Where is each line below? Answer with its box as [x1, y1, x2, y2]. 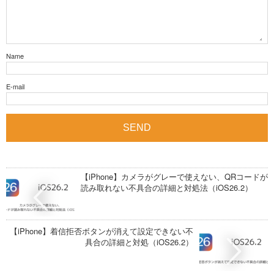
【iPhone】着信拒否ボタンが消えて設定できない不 [10, 224, 193, 237]
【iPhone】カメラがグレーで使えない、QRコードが [81, 170, 268, 182]
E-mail [6, 81, 24, 91]
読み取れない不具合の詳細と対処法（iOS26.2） [81, 181, 253, 193]
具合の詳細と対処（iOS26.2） [85, 235, 193, 248]
